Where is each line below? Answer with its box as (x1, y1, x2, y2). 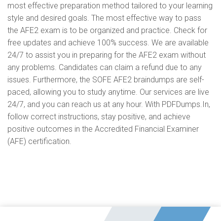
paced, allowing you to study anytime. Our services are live (7, 87, 209, 97)
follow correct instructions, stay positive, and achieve (7, 112, 190, 121)
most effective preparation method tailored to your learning (7, 1, 213, 10)
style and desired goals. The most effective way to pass (7, 13, 201, 23)
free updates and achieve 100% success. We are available (7, 38, 209, 47)
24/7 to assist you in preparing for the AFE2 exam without (7, 50, 206, 60)
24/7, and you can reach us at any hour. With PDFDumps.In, (7, 100, 210, 109)
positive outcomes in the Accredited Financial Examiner (7, 124, 199, 134)
